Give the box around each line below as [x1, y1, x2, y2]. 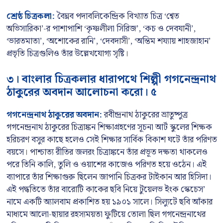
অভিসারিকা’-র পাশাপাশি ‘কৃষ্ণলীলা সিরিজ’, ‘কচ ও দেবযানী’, [6, 22, 196, 36]
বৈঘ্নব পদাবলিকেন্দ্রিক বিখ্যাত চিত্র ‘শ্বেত [55, 9, 179, 23]
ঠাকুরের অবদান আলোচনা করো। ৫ [6, 83, 157, 101]
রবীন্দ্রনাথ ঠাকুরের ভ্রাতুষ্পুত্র [102, 108, 188, 122]
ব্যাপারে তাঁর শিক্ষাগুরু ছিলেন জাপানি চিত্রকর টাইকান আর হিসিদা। [6, 170, 212, 184]
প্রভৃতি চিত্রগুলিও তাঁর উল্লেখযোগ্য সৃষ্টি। [6, 47, 128, 61]
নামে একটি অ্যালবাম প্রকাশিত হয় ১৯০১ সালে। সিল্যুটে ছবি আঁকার [6, 195, 213, 209]
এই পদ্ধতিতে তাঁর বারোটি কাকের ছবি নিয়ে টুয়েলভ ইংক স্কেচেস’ [6, 182, 205, 197]
